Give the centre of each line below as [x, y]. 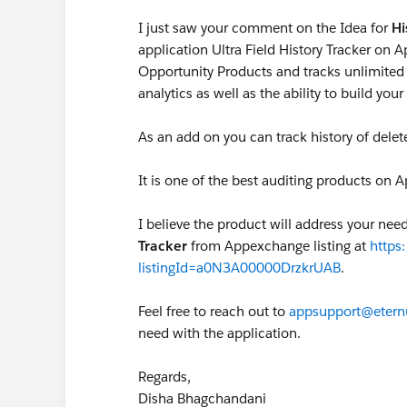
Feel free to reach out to [213, 311]
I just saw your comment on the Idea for [265, 28]
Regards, [164, 377]
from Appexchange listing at [278, 246]
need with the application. [219, 333]
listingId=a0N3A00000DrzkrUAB [239, 268]
